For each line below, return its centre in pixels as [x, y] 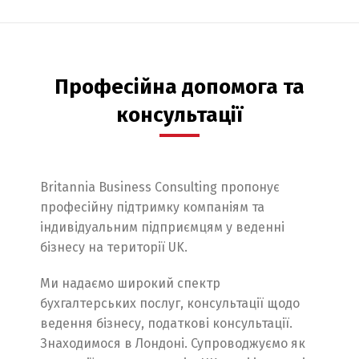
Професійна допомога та [179, 87]
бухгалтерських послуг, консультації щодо [170, 303]
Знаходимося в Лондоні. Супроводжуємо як [173, 343]
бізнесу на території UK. [114, 247]
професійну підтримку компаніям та [152, 207]
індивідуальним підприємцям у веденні [162, 227]
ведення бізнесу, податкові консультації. [166, 323]
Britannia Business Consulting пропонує [160, 187]
